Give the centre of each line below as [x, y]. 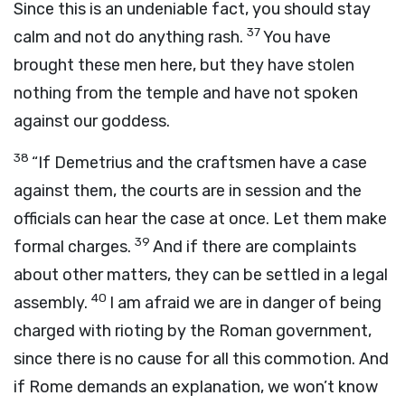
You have [297, 37]
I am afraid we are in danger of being [245, 303]
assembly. [51, 303]
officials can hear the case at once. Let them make [200, 219]
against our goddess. [92, 121]
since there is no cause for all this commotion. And [201, 359]
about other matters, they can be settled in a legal [201, 275]
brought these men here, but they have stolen [184, 65]
